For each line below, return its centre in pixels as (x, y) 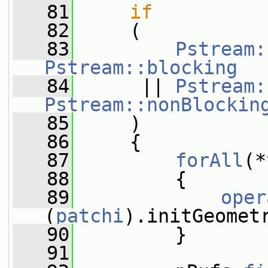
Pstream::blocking (141, 68)
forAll (209, 160)
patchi (90, 216)
